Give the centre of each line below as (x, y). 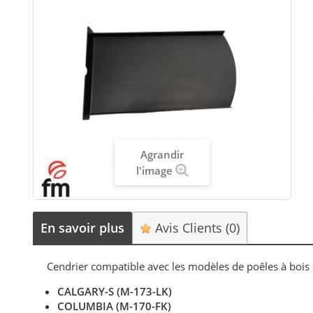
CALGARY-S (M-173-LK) (115, 291)
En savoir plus (83, 227)
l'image (154, 171)
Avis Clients (189, 227)
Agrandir (162, 155)
